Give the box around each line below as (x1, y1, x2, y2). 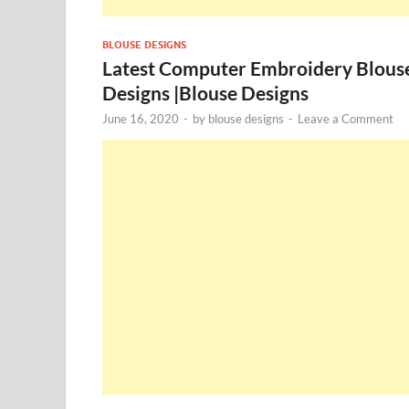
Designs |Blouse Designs (102, 80, 309, 104)
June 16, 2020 (102, 110, 179, 126)
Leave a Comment (298, 110, 393, 126)
